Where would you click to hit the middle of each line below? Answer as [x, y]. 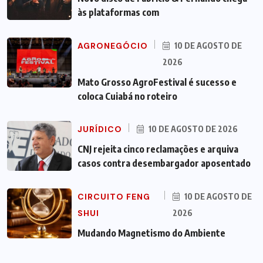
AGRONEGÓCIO [113, 45]
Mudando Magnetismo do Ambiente [151, 233]
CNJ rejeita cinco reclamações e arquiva [158, 149]
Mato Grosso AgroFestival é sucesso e [157, 82]
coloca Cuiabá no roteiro [127, 96]
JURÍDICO [100, 129]
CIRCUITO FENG [114, 196]
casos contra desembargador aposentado [164, 163]
